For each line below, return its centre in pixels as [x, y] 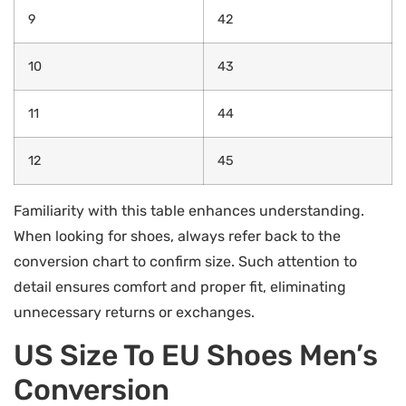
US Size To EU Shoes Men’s [196, 356]
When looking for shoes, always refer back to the [177, 237]
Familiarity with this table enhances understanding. [189, 211]
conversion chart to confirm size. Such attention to [185, 262]
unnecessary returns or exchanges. [134, 313]
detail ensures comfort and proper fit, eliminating [180, 287]
